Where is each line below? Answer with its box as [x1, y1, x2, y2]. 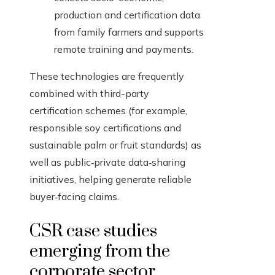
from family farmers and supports [54, 26, 204, 39]
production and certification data [54, 9, 200, 21]
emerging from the [29, 241, 170, 263]
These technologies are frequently [29, 70, 184, 83]
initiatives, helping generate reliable [29, 173, 192, 186]
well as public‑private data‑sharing [29, 156, 185, 169]
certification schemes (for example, [29, 104, 187, 117]
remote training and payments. [54, 43, 193, 56]
